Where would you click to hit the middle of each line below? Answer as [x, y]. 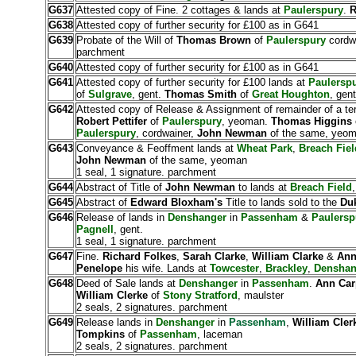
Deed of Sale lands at [127, 283]
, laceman [219, 334]
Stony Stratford [200, 295]
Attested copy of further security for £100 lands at [192, 82]
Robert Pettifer [113, 121]
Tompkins [102, 334]
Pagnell [95, 229]
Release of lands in [122, 217]
